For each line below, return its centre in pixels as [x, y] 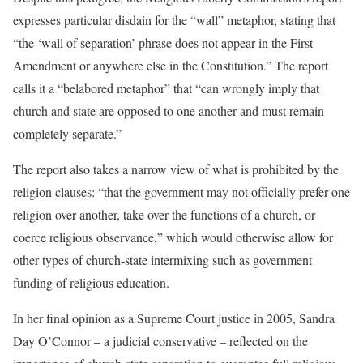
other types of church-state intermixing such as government [162, 260]
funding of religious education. [91, 283]
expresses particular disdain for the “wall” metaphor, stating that [174, 20]
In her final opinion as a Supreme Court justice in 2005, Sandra [174, 318]
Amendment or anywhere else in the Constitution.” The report [171, 66]
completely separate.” [67, 134]
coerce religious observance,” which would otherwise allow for [173, 237]
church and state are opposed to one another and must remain [169, 111]
